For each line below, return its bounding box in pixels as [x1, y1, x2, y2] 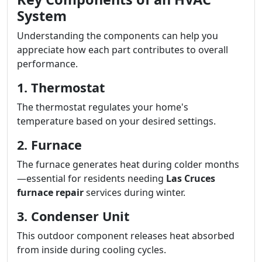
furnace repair [17, 186, 84, 199]
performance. [17, 57, 78, 70]
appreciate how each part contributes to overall [17, 43, 228, 56]
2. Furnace [17, 136, 82, 153]
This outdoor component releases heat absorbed [17, 229, 235, 242]
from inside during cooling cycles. [17, 243, 166, 256]
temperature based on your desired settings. [17, 115, 216, 127]
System [17, 6, 67, 25]
